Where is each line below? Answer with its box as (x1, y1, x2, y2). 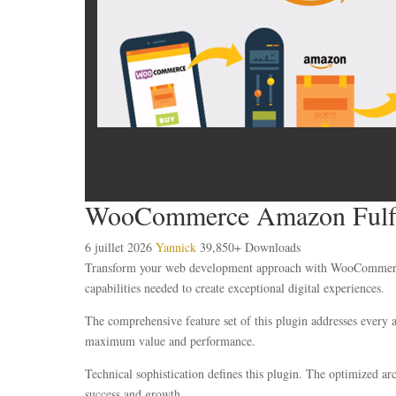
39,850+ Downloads (200, 239, 301, 256)
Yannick (156, 239, 200, 256)
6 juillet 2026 (85, 239, 156, 256)
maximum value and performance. (85, 332, 255, 350)
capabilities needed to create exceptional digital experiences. (85, 279, 385, 297)
